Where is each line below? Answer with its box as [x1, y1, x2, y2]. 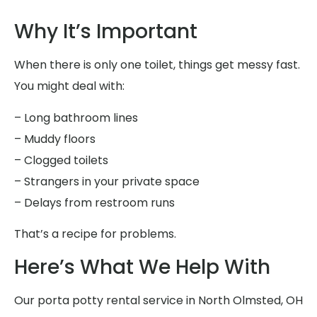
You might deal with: [14, 78, 125, 95]
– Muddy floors [14, 130, 96, 147]
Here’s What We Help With [14, 253, 270, 281]
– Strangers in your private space [14, 173, 200, 190]
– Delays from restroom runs [14, 194, 175, 211]
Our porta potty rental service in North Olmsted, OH [14, 292, 303, 309]
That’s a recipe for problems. [14, 226, 176, 243]
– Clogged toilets [14, 151, 108, 168]
